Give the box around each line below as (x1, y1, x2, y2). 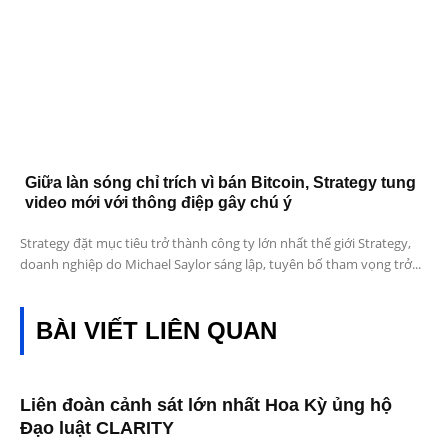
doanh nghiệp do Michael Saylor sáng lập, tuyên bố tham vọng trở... (20, 255, 421, 274)
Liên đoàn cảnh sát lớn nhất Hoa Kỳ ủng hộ (20, 395, 392, 416)
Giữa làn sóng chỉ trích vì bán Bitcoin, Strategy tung (25, 174, 416, 192)
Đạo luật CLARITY (20, 418, 174, 439)
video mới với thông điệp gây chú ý (25, 194, 292, 212)
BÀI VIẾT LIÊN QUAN (36, 317, 277, 345)
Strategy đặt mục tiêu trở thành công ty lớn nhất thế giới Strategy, (20, 234, 411, 253)
